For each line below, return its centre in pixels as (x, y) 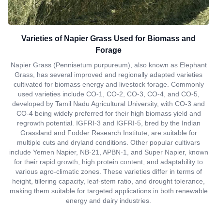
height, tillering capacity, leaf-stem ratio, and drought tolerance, (108, 181)
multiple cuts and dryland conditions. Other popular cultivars (108, 142)
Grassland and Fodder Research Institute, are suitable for (108, 133)
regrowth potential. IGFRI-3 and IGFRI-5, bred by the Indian (108, 123)
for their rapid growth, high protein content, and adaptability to (108, 162)
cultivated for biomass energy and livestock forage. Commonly (108, 84)
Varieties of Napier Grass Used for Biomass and (108, 39)
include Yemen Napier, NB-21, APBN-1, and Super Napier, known (108, 152)
